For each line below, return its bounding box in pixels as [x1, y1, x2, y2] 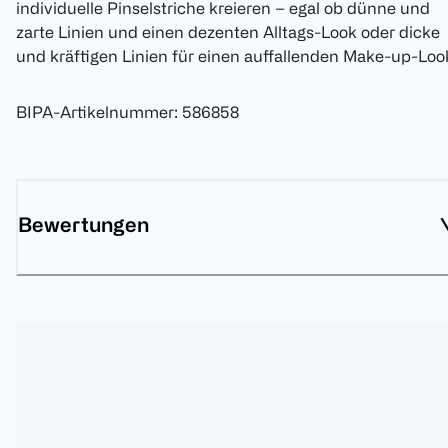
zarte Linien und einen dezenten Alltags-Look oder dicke [16, 23, 440, 42]
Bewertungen [18, 213, 149, 237]
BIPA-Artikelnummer [16, 103, 174, 122]
